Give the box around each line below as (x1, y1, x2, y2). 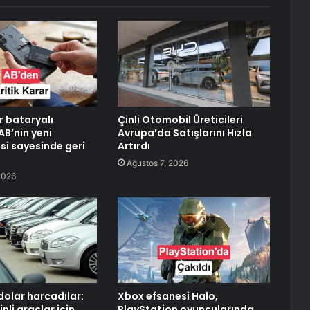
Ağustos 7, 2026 (126, 158, 188, 169)
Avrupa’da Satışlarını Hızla (117, 126, 252, 140)
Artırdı (117, 139, 150, 154)
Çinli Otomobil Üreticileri (117, 113, 243, 127)
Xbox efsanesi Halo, (117, 289, 218, 304)
